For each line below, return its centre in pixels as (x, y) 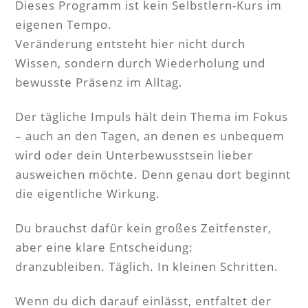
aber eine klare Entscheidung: (104, 247)
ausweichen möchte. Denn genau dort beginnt (153, 174)
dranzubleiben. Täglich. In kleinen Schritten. (147, 266)
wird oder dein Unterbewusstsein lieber (134, 155)
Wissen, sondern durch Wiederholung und (140, 63)
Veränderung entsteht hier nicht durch (130, 44)
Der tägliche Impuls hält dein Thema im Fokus (152, 117)
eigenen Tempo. (64, 24)
